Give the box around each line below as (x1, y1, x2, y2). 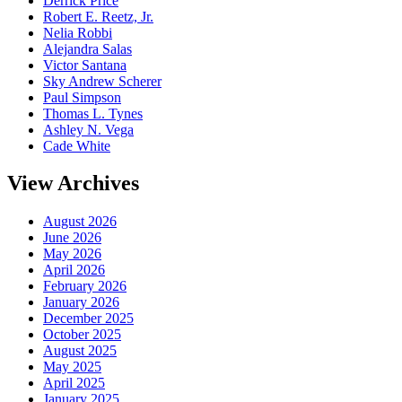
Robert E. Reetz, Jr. (43, 8, 153, 24)
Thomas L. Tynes (43, 105, 143, 121)
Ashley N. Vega (43, 121, 134, 137)
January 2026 (43, 294, 119, 310)
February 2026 (43, 278, 127, 294)
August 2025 (43, 343, 117, 359)
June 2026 (43, 230, 101, 246)
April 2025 (43, 375, 105, 391)
